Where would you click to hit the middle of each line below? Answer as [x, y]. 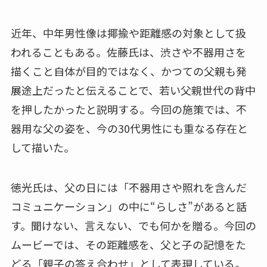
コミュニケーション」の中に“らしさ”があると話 [128, 207]
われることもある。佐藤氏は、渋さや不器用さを [128, 52]
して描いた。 [42, 147]
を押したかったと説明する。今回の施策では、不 [128, 109]
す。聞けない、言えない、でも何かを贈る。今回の [133, 226]
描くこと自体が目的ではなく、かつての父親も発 [128, 71]
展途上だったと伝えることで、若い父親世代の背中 [133, 90]
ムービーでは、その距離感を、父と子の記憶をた [128, 245]
